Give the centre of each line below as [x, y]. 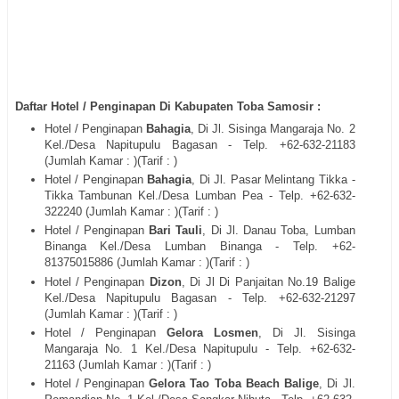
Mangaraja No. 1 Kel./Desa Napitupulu [151, 348]
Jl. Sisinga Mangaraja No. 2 [284, 128]
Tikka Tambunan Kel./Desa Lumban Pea [153, 196]
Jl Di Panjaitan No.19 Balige [280, 281]
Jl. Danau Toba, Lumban [290, 231]
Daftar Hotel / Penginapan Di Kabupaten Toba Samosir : [168, 107]
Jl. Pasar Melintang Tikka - [285, 180]
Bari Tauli [173, 231]
